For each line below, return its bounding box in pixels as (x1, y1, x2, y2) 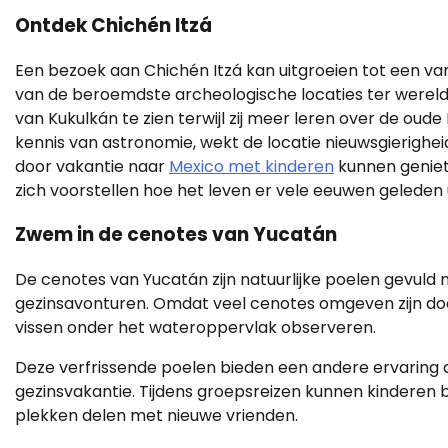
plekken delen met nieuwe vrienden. (15, 404, 298, 428)
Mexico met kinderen (169, 154, 334, 178)
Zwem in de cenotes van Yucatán (15, 221, 337, 249)
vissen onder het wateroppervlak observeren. (15, 316, 376, 340)
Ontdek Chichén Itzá (15, 12, 212, 40)
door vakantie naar (15, 154, 169, 178)
